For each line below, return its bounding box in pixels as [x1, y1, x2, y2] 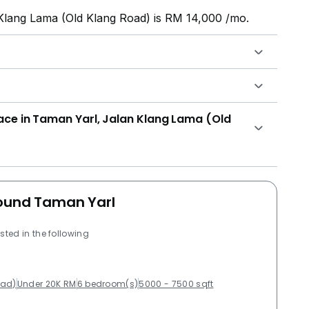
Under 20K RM [17, 277, 77, 290]
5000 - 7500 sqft [139, 277, 214, 290]
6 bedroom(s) [77, 277, 139, 290]
